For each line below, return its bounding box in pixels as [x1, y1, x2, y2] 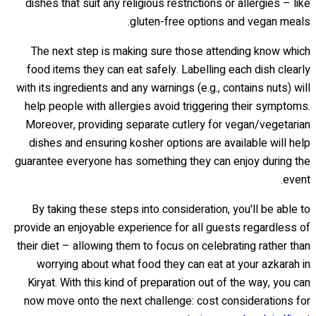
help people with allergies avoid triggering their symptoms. [25, 98, 310, 116]
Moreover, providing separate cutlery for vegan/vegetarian [25, 116, 310, 134]
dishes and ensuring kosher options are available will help [29, 135, 310, 152]
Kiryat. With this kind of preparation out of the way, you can [28, 274, 310, 292]
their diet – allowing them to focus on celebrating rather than [17, 238, 310, 255]
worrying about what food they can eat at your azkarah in [37, 256, 310, 274]
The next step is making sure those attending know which [31, 43, 310, 61]
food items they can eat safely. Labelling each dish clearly [27, 61, 310, 79]
